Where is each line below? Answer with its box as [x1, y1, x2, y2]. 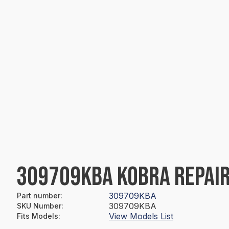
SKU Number [17, 201, 61, 210]
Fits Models [17, 212, 58, 220]
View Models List [109, 211, 173, 221]
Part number [17, 191, 60, 200]
